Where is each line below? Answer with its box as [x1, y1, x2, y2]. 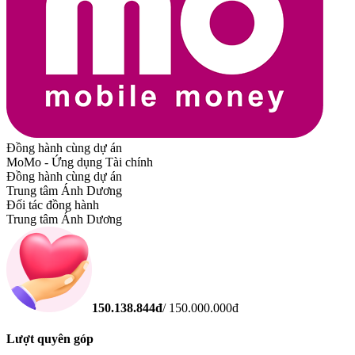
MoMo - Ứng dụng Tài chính [6, 155, 153, 169]
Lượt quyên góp [6, 332, 94, 346]
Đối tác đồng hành [6, 197, 99, 212]
